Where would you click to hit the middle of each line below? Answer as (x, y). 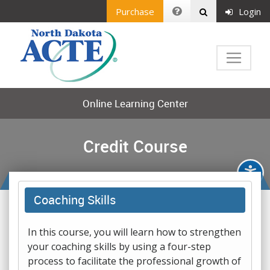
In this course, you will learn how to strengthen (134, 232)
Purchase (135, 11)
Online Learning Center (135, 103)
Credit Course (135, 146)
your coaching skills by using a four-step (119, 246)
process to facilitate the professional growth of (134, 261)
